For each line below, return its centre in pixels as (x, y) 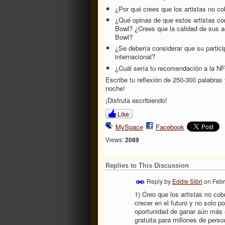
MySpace (129, 127)
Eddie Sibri (187, 181)
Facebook (170, 127)
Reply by (158, 181)
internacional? (135, 57)
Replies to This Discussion (147, 165)
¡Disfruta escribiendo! (136, 100)
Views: (114, 140)
